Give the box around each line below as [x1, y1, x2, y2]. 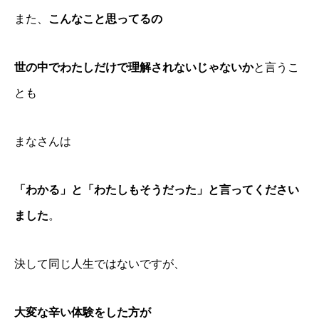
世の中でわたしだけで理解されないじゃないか [14, 61, 253, 73]
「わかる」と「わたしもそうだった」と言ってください [14, 183, 299, 196]
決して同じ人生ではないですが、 [14, 257, 185, 270]
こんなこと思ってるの [48, 12, 162, 25]
